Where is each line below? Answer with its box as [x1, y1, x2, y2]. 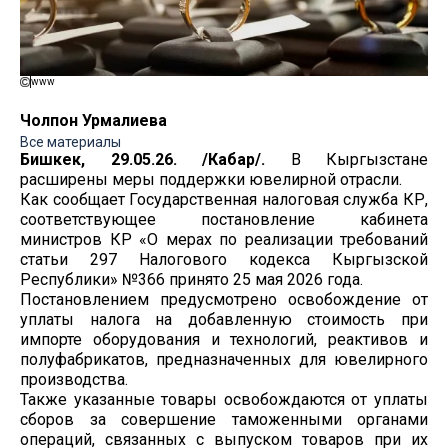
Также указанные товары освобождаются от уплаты [20, 390, 428, 410]
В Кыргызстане [290, 150, 428, 170]
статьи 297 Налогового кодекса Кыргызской [20, 250, 428, 270]
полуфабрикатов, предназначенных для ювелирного [20, 350, 428, 370]
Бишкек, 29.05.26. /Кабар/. [20, 150, 291, 170]
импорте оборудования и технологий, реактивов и [20, 330, 428, 350]
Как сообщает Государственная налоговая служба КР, [20, 190, 428, 210]
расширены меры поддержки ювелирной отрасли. [20, 170, 402, 190]
